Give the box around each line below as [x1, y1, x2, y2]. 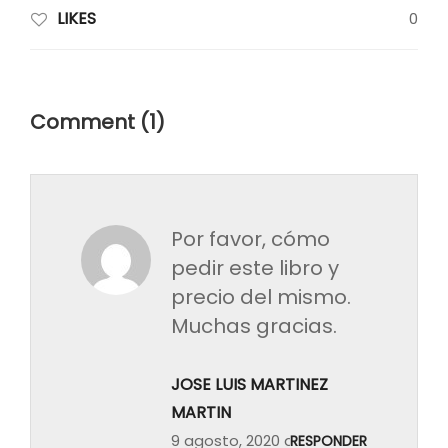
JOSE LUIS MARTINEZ [171, 372, 328, 396]
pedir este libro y [171, 253, 339, 282]
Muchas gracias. [171, 311, 337, 340]
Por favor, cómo [171, 224, 330, 253]
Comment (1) [30, 107, 165, 136]
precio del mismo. [171, 282, 351, 311]
